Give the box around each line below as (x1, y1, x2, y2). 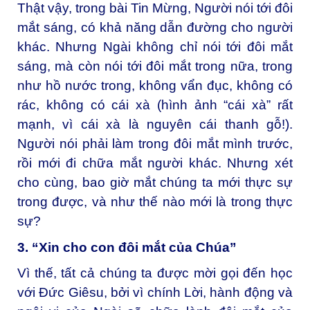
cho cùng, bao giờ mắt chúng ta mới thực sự (17, 174, 293, 190)
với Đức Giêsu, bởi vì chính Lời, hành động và (17, 285, 293, 300)
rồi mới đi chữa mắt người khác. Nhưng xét (17, 155, 293, 170)
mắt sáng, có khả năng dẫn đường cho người (17, 19, 293, 35)
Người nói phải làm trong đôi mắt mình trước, (17, 136, 293, 151)
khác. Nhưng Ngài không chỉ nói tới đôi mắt (17, 39, 293, 54)
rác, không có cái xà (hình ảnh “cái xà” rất (17, 97, 293, 112)
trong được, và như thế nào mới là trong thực (17, 194, 293, 209)
